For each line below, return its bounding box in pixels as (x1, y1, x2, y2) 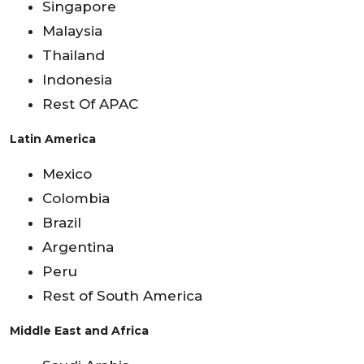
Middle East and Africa (10, 323, 149, 338)
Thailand (42, 46, 105, 63)
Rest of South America (42, 287, 202, 304)
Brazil (42, 214, 81, 231)
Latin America (10, 131, 96, 146)
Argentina (42, 238, 114, 255)
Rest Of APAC (42, 95, 138, 112)
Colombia (42, 189, 110, 206)
